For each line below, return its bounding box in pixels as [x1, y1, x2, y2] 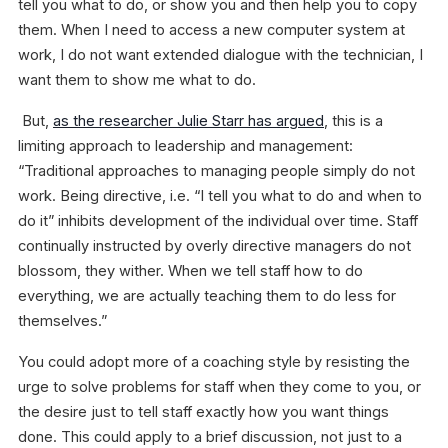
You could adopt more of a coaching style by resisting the [18, 353, 410, 372]
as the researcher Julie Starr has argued [53, 112, 324, 131]
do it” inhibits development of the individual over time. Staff [18, 212, 418, 231]
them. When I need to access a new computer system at [18, 21, 405, 40]
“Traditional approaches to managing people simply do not [18, 162, 415, 181]
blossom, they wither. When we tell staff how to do [18, 262, 363, 281]
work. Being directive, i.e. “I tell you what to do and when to [18, 187, 422, 206]
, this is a [324, 112, 383, 131]
